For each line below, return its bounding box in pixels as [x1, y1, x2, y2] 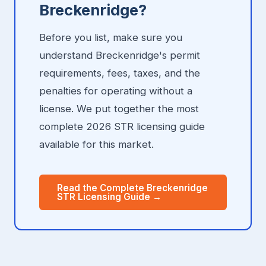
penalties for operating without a [39, 85, 192, 97]
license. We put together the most [39, 103, 199, 115]
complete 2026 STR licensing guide [39, 121, 205, 133]
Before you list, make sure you [39, 31, 182, 44]
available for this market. [39, 138, 154, 151]
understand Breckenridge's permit [39, 49, 200, 62]
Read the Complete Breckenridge [57, 182, 208, 194]
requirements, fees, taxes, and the [39, 67, 200, 80]
